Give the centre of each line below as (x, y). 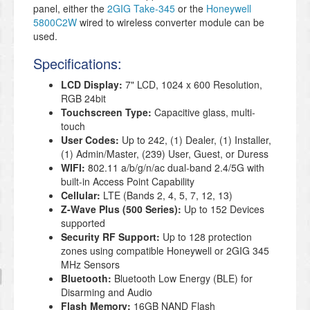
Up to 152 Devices (223, 209)
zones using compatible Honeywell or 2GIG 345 (165, 251)
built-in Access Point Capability (128, 182)
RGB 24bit (83, 99)
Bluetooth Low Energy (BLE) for (183, 279)
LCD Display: (92, 85)
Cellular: (81, 195)
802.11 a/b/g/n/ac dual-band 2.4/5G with (175, 168)
